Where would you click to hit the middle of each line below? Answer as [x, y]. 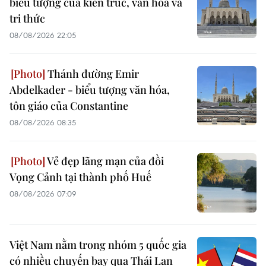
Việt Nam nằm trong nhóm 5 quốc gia [98, 244]
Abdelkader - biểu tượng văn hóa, [90, 89]
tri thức [27, 18]
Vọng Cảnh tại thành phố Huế [80, 177]
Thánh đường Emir [92, 73]
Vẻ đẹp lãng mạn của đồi [104, 161]
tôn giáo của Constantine [69, 105]
